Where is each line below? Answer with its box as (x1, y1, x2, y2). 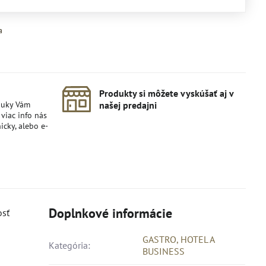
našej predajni (99, 99, 157, 111)
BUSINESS (142, 245, 185, 257)
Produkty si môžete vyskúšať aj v (99, 87, 234, 99)
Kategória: (49, 239, 91, 251)
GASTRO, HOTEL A (142, 233, 215, 245)
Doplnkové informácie (49, 205, 173, 221)
